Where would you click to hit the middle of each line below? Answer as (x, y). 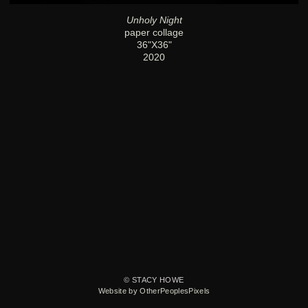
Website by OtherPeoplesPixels (154, 291)
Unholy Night (154, 20)
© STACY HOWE (154, 280)
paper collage (154, 33)
